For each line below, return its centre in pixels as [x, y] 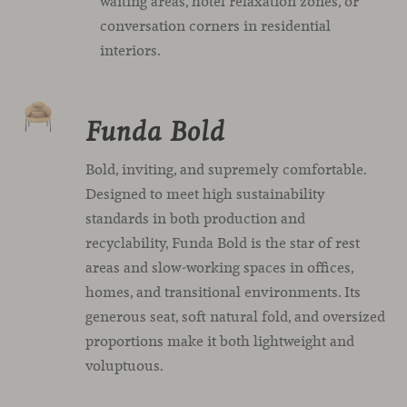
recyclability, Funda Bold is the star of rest [223, 243]
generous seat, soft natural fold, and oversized [235, 317]
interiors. [131, 50]
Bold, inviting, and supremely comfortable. [226, 169]
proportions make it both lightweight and [220, 341]
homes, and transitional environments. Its [223, 292]
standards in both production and [195, 218]
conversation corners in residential [216, 26]
